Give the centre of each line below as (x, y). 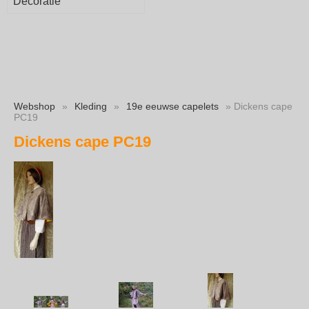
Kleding (91, 107)
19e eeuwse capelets (172, 107)
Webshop (34, 107)
